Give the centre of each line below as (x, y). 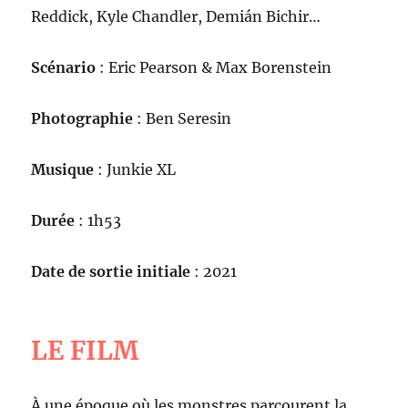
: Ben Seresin (183, 119)
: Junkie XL (137, 170)
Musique (65, 170)
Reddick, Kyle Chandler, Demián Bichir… (176, 17)
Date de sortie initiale (111, 272)
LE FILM (85, 351)
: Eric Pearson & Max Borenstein (214, 68)
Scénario (64, 68)
